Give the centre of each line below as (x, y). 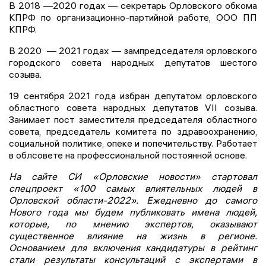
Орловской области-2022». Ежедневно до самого (133, 200)
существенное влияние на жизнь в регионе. (133, 235)
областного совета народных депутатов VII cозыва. (133, 107)
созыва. (25, 74)
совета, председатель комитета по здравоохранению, (133, 131)
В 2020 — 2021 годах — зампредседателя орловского (133, 50)
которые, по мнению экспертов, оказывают (133, 224)
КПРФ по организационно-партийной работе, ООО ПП (133, 17)
